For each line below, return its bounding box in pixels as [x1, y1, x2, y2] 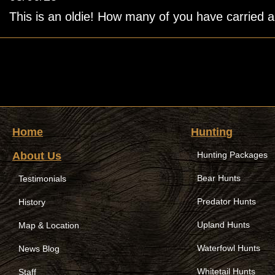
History [18, 196, 45, 207]
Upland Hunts [197, 219, 250, 230]
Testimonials [18, 173, 66, 184]
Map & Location [18, 220, 79, 230]
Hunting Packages [197, 149, 268, 160]
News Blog [18, 243, 60, 254]
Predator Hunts [197, 196, 257, 206]
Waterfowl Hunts [197, 242, 261, 253]
